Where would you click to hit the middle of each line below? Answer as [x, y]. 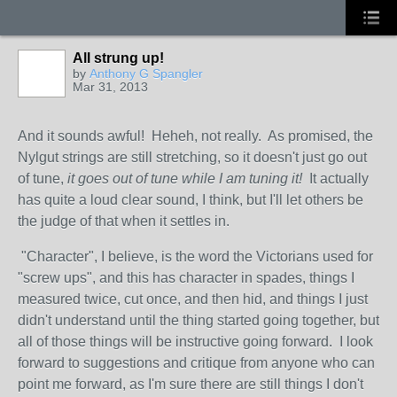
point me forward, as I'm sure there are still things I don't [191, 384]
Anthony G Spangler [146, 74]
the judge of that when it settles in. [124, 221]
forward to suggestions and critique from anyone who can [196, 363]
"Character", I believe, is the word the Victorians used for [195, 257]
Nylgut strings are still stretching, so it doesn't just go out [192, 157]
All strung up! [118, 58]
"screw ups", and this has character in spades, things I [186, 278]
